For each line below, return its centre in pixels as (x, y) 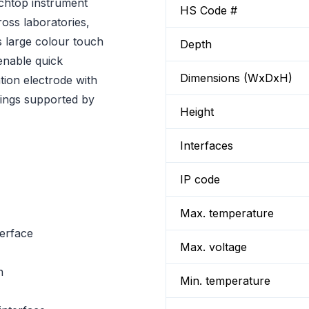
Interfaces (207, 146)
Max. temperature (227, 213)
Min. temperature (225, 281)
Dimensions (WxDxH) (236, 78)
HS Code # (209, 10)
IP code (200, 179)
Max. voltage (213, 247)
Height (197, 112)
